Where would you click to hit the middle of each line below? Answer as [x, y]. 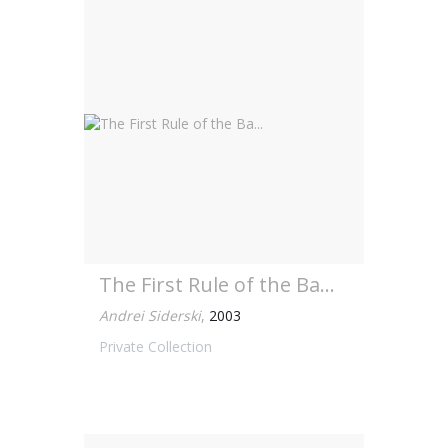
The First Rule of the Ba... [217, 284]
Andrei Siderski [150, 315]
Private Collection [155, 346]
